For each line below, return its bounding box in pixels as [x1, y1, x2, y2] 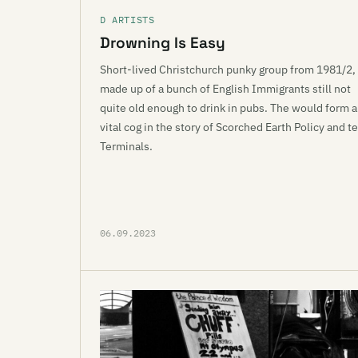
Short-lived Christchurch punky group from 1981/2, [100, 62, 356, 77]
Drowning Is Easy [100, 33, 225, 53]
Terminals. [100, 139, 153, 153]
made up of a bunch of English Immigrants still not [100, 82, 351, 96]
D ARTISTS [100, 14, 155, 26]
